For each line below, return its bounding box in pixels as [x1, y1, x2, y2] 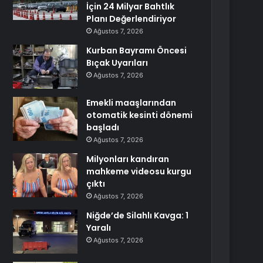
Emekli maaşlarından [86, 97, 177, 109]
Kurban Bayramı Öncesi [86, 45, 187, 56]
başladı [86, 122, 120, 133]
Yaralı [86, 222, 112, 234]
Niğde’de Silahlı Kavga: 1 [86, 210, 189, 221]
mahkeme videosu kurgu [86, 166, 192, 177]
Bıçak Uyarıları [86, 57, 149, 69]
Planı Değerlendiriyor [86, 13, 177, 25]
